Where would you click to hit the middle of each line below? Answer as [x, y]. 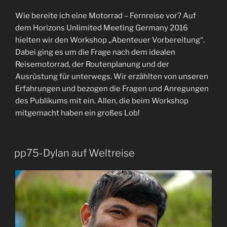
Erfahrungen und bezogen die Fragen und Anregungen [112, 89]
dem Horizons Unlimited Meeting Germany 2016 [102, 28]
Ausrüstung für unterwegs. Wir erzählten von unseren [112, 77]
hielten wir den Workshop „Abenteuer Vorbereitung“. [110, 40]
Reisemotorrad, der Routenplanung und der [92, 65]
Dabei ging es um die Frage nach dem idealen [95, 52]
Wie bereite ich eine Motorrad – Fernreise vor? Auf [106, 16]
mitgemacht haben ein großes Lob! [78, 113]
